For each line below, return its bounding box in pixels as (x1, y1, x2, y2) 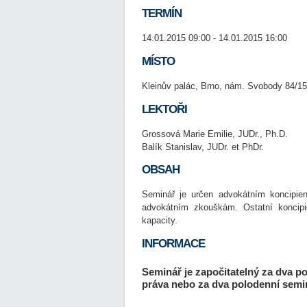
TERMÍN (142, 7, 182, 20)
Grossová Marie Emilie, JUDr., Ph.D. (142, 128, 288, 139)
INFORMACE (142, 237, 205, 251)
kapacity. (142, 215, 177, 226)
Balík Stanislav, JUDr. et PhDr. (142, 141, 264, 152)
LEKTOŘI (142, 102, 187, 116)
